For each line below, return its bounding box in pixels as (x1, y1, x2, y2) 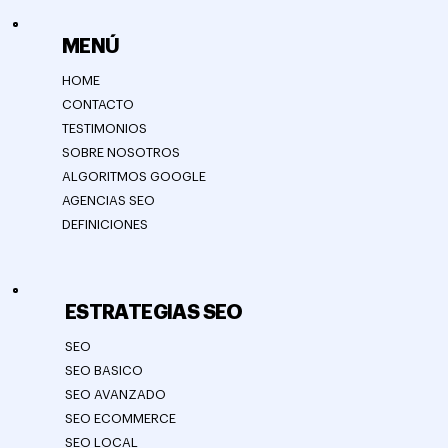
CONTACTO (61, 98, 134, 112)
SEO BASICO (64, 364, 143, 378)
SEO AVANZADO (64, 388, 166, 402)
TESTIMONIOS (61, 122, 147, 136)
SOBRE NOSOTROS (61, 146, 180, 160)
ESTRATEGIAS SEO (64, 302, 243, 324)
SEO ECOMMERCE (64, 412, 176, 426)
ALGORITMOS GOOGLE (61, 170, 206, 184)
